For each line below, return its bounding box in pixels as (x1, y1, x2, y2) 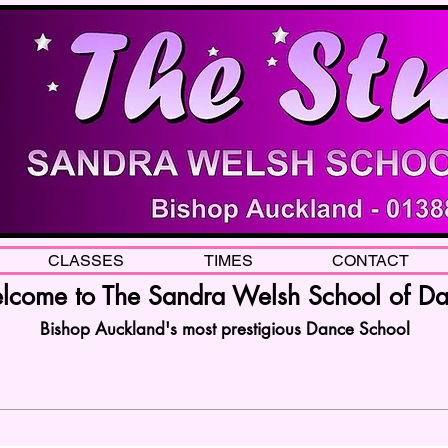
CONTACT (331, 251, 409, 270)
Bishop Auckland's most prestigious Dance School (40, 318, 410, 340)
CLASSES (48, 251, 124, 270)
